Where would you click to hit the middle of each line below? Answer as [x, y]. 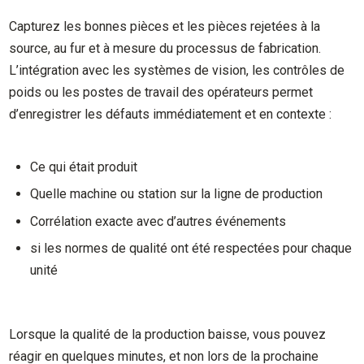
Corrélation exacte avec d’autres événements [158, 221]
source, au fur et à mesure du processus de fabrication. [165, 49]
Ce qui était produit [84, 167]
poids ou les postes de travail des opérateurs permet [161, 93]
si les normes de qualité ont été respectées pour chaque [191, 249]
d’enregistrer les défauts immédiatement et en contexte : [171, 115]
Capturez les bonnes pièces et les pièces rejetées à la [165, 27]
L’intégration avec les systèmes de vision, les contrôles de [177, 71]
